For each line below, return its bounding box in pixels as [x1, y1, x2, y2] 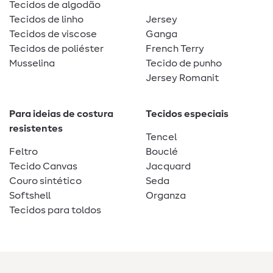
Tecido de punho [146, 58, 222, 69]
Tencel [146, 132, 177, 143]
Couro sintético [9, 176, 82, 186]
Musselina [9, 58, 55, 69]
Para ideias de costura [9, 109, 113, 119]
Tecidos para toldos [9, 205, 101, 216]
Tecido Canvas [9, 161, 77, 172]
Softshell [9, 191, 51, 201]
